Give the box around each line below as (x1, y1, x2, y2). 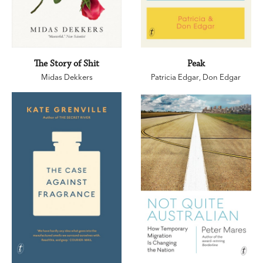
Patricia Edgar (151, 72, 200, 82)
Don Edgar (203, 72, 241, 82)
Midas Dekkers (41, 72, 93, 82)
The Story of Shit (34, 58, 100, 70)
